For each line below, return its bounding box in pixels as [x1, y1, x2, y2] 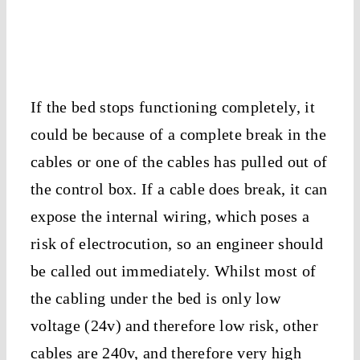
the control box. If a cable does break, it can [30, 179, 328, 198]
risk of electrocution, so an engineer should [30, 234, 324, 252]
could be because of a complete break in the [30, 125, 326, 143]
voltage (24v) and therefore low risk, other [30, 316, 318, 334]
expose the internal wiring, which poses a [30, 207, 310, 225]
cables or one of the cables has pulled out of [30, 152, 328, 170]
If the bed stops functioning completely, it [30, 97, 315, 116]
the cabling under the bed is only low [30, 288, 281, 307]
